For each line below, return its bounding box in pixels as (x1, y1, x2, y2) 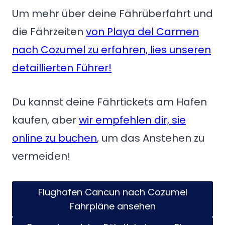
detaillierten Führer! (12, 61, 111, 75)
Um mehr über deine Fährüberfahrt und (12, 7, 213, 21)
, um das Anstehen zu (97, 131, 204, 146)
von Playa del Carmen (86, 25, 199, 39)
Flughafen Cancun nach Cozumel (38, 185, 187, 198)
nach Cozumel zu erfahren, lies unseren (12, 43, 211, 57)
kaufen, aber (12, 113, 79, 128)
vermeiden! (12, 149, 70, 164)
